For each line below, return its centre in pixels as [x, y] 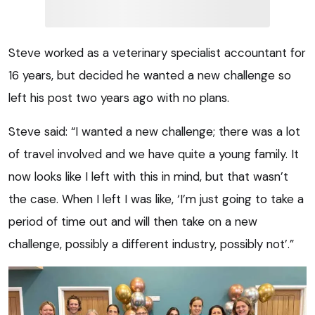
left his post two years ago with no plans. [119, 97]
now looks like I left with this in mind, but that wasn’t [148, 176]
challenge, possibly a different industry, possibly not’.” [151, 244]
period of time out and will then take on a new [133, 221]
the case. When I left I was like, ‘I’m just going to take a [156, 199]
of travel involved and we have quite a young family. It [154, 154]
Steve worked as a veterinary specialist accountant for [157, 52]
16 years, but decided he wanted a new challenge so [150, 75]
